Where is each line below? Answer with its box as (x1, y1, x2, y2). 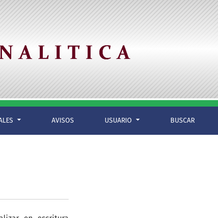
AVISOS (52, 116, 74, 125)
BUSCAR (170, 116, 195, 125)
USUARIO (105, 116, 134, 125)
